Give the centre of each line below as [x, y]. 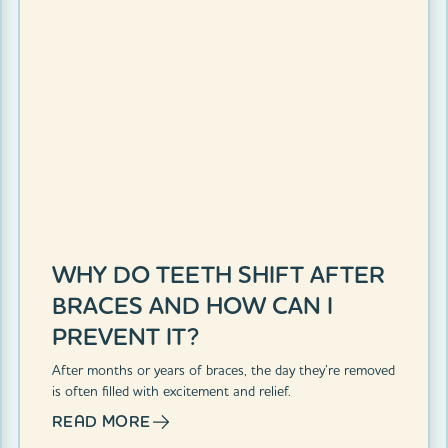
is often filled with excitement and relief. [171, 390]
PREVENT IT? [125, 336]
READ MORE [101, 421]
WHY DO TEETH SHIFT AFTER [218, 274]
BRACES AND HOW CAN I [192, 305]
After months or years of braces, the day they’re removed [223, 369]
